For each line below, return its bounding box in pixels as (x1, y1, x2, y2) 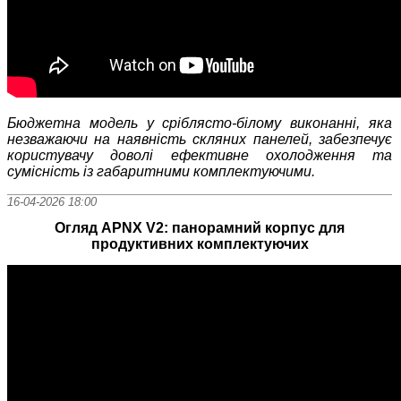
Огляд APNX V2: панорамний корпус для (55, 220, 346, 236)
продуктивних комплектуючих (90, 236, 309, 252)
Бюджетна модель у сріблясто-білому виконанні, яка (7, 115, 393, 132)
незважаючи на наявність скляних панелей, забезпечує (7, 132, 393, 148)
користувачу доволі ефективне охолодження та (7, 148, 393, 164)
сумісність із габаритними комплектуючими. (7, 164, 315, 180)
